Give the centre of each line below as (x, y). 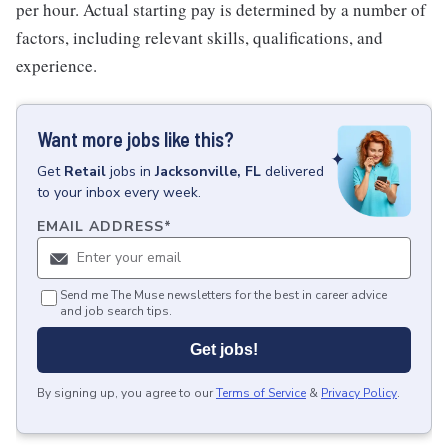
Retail (85, 171)
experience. (56, 65)
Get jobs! (224, 350)
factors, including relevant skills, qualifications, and (199, 37)
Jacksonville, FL (208, 171)
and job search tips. (116, 311)
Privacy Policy (359, 393)
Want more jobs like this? (135, 139)
